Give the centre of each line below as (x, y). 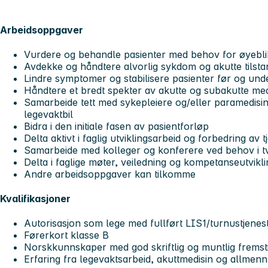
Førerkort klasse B (66, 235)
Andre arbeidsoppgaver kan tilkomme (110, 174)
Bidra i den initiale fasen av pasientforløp (116, 126)
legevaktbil (48, 114)
